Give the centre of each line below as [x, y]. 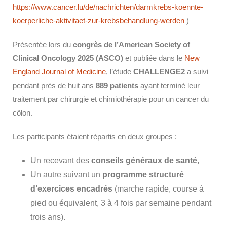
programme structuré [143, 175]
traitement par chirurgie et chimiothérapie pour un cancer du [111, 99]
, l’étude [120, 72]
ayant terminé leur [169, 85]
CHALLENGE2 [159, 72]
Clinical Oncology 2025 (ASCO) [68, 58]
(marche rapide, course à [158, 189]
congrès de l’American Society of [131, 44]
